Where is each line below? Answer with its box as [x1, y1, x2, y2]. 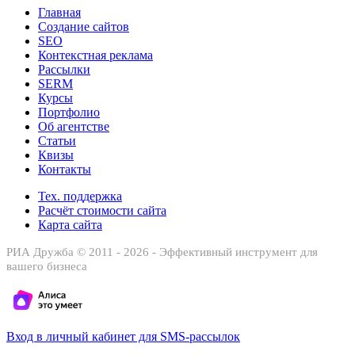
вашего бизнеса [6, 259, 87, 273]
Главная [38, 5, 81, 19]
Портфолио [38, 105, 100, 119]
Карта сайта [38, 217, 102, 231]
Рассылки [38, 62, 90, 76]
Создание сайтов [38, 19, 129, 33]
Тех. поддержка [38, 189, 122, 203]
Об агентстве [38, 119, 109, 133]
